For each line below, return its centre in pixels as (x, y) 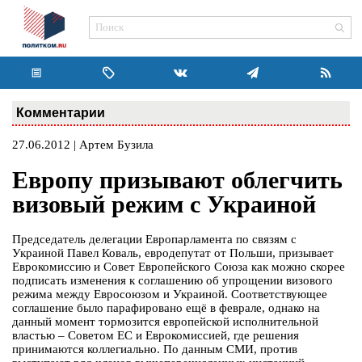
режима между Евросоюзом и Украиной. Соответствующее (170, 295)
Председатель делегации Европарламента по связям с (154, 240)
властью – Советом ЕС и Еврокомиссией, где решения (156, 336)
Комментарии (61, 112)
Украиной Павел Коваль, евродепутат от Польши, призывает (173, 253)
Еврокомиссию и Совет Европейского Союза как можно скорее (179, 267)
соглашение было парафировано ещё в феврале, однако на (166, 308)
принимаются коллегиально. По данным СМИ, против (155, 349)
